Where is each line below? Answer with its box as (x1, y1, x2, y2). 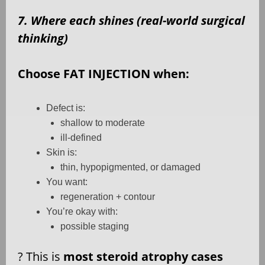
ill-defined (60, 132, 102, 143)
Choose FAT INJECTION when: (18, 66, 189, 82)
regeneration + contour (60, 192, 155, 202)
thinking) (18, 30, 68, 47)
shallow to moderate (60, 118, 145, 128)
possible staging (60, 221, 129, 232)
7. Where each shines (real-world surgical (18, 12, 245, 29)
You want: (46, 177, 88, 188)
